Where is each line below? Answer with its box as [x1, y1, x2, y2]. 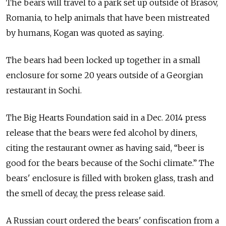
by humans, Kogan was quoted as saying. [6, 27, 164, 38]
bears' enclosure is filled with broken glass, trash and [6, 173, 214, 183]
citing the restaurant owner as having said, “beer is [6, 142, 204, 153]
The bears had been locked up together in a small [6, 54, 200, 65]
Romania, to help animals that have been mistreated [6, 12, 210, 23]
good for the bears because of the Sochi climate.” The [6, 157, 214, 168]
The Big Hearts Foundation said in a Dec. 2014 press [6, 112, 206, 123]
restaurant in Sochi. [6, 85, 82, 95]
